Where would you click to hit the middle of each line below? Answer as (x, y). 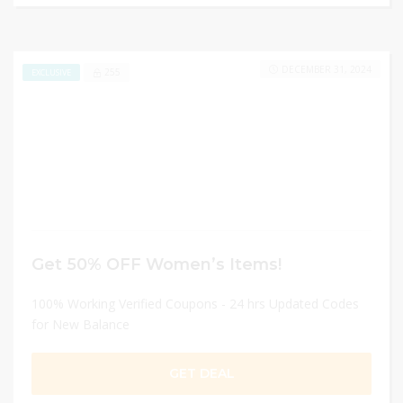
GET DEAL (201, 373)
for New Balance (81, 324)
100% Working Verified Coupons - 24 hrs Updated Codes (195, 304)
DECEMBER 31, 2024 (327, 69)
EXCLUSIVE (51, 72)
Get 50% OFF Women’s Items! (157, 264)
